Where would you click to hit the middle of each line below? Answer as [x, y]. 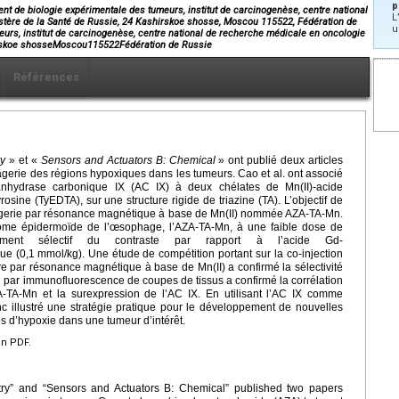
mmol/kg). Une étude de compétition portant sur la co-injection [190, 253]
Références [46, 77]
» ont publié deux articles [279, 160]
